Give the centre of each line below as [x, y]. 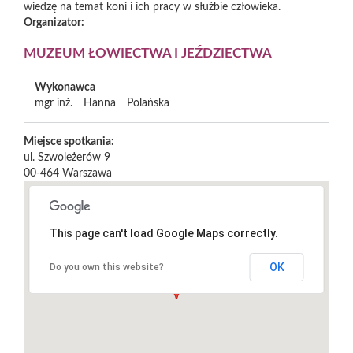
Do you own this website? [106, 268]
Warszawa [87, 174]
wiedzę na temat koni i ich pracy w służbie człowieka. [152, 7]
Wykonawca [65, 87]
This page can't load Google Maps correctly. [163, 234]
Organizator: [55, 23]
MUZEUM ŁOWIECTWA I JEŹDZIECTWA [148, 53]
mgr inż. [54, 103]
